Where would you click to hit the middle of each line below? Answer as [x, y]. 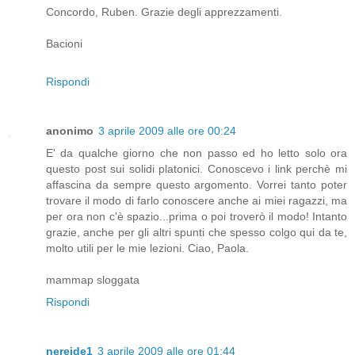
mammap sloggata [93, 280]
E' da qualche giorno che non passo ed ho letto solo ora [197, 153]
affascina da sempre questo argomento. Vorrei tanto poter [197, 185]
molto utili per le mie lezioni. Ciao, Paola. [147, 248]
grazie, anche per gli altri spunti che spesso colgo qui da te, [197, 233]
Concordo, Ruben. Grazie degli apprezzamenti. [164, 12]
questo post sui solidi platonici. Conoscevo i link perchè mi [197, 169]
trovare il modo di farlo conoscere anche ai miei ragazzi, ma [197, 201]
